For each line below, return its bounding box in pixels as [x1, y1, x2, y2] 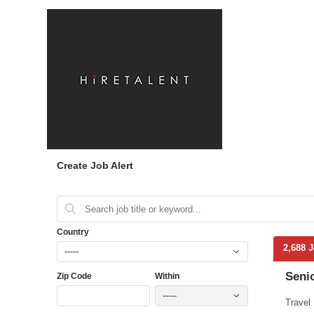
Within [154, 271, 179, 281]
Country [56, 226, 89, 237]
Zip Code [56, 271, 92, 281]
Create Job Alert [56, 160, 133, 171]
